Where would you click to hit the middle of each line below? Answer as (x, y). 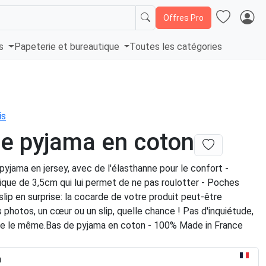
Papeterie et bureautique (68, 47)
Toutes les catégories (176, 47)
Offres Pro (183, 18)
